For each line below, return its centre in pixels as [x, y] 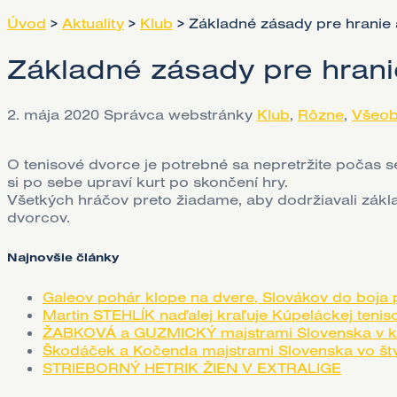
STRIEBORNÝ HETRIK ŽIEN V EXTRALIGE [192, 368]
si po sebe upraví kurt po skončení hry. [148, 181]
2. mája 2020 [53, 114]
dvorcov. [39, 217]
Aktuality [93, 23]
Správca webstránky [178, 114]
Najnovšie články [63, 257]
